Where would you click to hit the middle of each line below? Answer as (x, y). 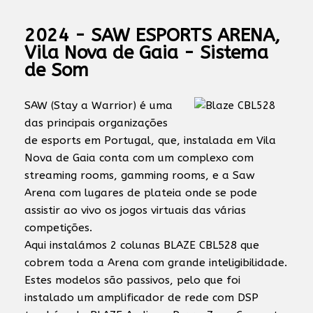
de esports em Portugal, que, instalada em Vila (150, 140)
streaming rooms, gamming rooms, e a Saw (140, 175)
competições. (58, 228)
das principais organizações (96, 123)
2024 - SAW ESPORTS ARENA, (152, 35)
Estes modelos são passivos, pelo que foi (132, 280)
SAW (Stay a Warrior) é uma (99, 105)
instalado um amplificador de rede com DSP (141, 298)
